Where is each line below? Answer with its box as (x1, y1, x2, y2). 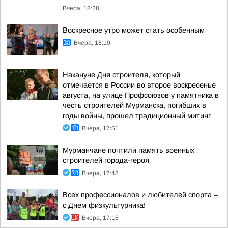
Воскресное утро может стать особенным (63, 26, 205, 34)
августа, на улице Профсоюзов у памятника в (63, 91, 219, 99)
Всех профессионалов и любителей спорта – (63, 191, 218, 199)
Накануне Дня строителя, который (63, 71, 180, 79)
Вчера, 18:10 (74, 39, 110, 46)
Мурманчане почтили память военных (63, 146, 194, 154)
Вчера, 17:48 (82, 169, 119, 177)
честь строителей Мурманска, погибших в (63, 101, 206, 109)
